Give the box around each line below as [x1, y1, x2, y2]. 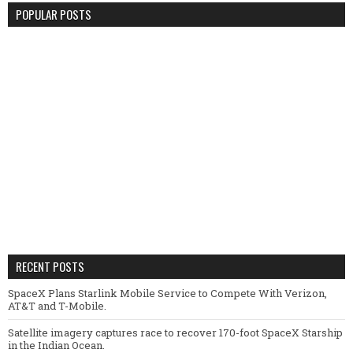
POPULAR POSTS [16, 5, 91, 23]
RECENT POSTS [16, 257, 84, 275]
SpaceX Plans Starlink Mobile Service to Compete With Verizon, [8, 285, 327, 300]
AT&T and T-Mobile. [8, 298, 106, 313]
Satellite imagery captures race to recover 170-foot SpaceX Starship [8, 325, 343, 340]
